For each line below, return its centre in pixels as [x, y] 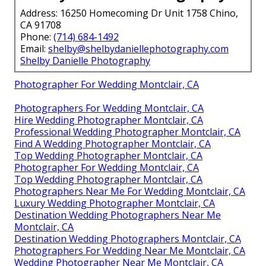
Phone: [37, 37]
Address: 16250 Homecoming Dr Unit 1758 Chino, [129, 13]
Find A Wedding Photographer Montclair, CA [113, 144]
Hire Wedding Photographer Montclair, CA [109, 120]
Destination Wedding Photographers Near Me [118, 215]
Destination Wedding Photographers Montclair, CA [128, 239]
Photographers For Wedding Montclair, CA [109, 108]
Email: [34, 49]
